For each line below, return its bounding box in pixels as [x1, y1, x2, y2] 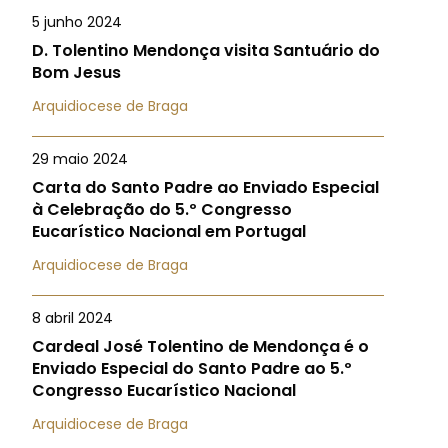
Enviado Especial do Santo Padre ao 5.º [32, 357, 352, 380]
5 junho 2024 [32, 12, 122, 32]
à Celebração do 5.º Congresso [32, 198, 292, 221]
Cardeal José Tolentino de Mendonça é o [32, 335, 369, 358]
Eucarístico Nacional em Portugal [32, 220, 306, 243]
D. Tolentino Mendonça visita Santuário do [32, 39, 380, 62]
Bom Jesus [32, 61, 121, 84]
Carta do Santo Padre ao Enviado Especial [32, 176, 379, 199]
